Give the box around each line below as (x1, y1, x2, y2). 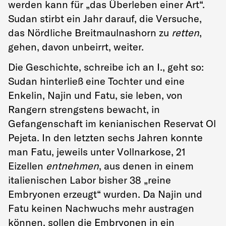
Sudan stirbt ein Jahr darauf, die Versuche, (8, 12, 202, 25)
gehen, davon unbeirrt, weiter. (8, 40, 144, 53)
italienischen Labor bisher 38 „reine (8, 174, 171, 186)
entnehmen (46, 159, 99, 172)
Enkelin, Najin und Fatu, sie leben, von (8, 89, 183, 101)
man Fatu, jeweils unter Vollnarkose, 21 (8, 145, 186, 158)
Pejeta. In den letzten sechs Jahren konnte (8, 131, 203, 144)
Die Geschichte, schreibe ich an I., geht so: (8, 61, 204, 73)
